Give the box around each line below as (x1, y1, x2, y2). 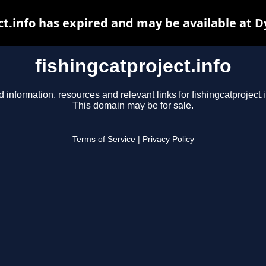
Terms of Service (72, 135, 135, 144)
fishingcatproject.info (34, 55, 232, 77)
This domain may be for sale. (72, 100, 194, 111)
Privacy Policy (142, 135, 194, 144)
